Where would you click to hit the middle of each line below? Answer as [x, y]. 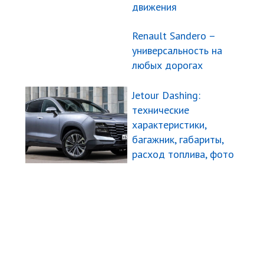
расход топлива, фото [183, 154]
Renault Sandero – [174, 36]
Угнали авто [44, 245]
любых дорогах [167, 65]
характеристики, [169, 125]
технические [161, 110]
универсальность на [177, 51]
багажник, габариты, [178, 140]
